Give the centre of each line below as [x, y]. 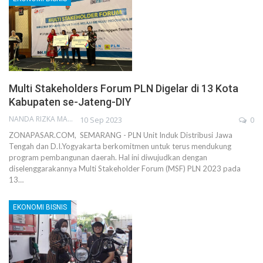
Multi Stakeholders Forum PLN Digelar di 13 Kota [124, 88]
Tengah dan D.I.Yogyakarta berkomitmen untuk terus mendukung [120, 146]
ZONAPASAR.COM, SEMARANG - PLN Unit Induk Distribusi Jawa [121, 135]
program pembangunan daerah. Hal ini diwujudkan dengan [108, 157]
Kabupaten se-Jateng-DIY [70, 102]
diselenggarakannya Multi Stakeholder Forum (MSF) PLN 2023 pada [125, 168]
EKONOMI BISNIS [40, 207]
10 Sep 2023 [101, 119]
